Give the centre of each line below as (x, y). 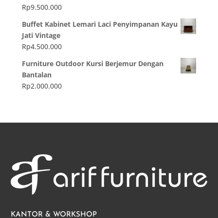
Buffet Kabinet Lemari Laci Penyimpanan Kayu (100, 24)
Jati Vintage (41, 35)
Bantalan (36, 74)
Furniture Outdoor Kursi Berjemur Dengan (92, 63)
